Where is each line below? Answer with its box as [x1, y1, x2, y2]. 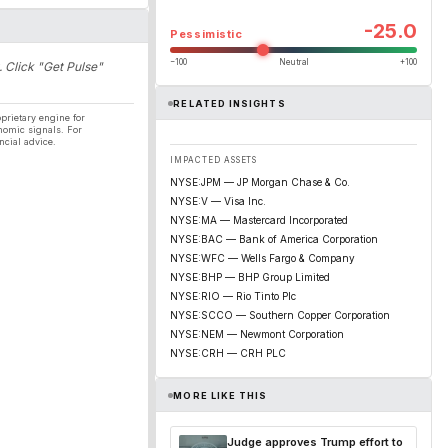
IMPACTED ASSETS [170, 155, 258, 165]
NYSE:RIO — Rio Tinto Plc [170, 290, 296, 302]
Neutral [279, 57, 308, 67]
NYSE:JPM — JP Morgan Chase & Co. [170, 176, 350, 188]
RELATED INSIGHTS [173, 97, 286, 109]
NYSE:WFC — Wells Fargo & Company [170, 252, 355, 264]
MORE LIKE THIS [173, 389, 268, 401]
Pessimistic [170, 27, 243, 41]
